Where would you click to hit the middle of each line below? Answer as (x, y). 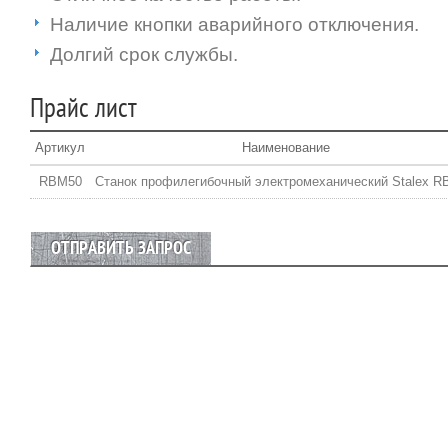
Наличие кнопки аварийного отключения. (234, 24)
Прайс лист (83, 109)
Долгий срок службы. (144, 54)
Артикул (60, 147)
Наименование (285, 147)
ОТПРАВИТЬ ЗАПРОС (121, 248)
